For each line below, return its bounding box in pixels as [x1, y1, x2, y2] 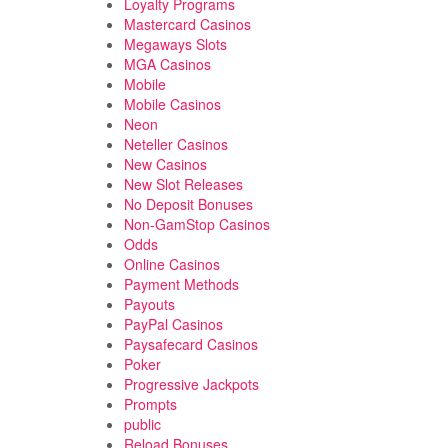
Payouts [123, 294, 175, 314]
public [123, 414, 161, 434]
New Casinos [123, 154, 207, 174]
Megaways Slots [123, 34, 227, 54]
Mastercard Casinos [123, 14, 251, 34]
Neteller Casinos [123, 134, 228, 154]
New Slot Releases [123, 174, 243, 194]
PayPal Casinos [123, 314, 223, 334]
